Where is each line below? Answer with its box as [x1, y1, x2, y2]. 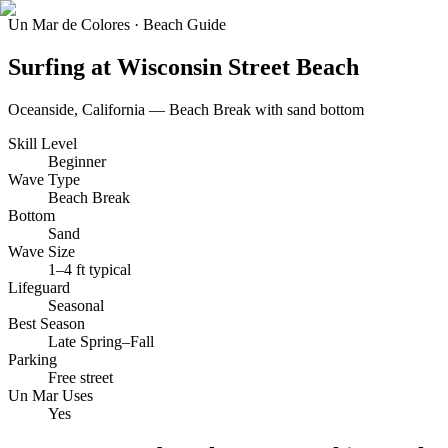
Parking [8, 350, 57, 368]
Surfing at [8, 53, 117, 80]
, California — [74, 100, 169, 118]
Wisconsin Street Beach [117, 53, 359, 80]
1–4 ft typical [48, 260, 131, 278]
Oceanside [8, 100, 74, 118]
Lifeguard [8, 278, 70, 296]
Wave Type [8, 170, 80, 188]
